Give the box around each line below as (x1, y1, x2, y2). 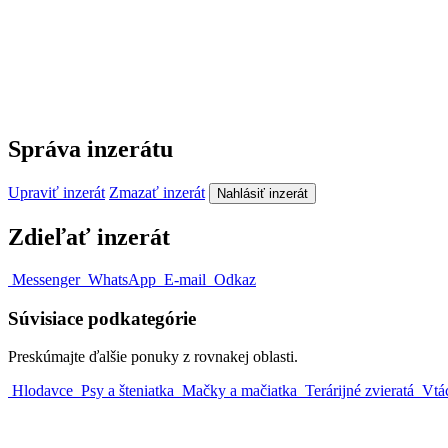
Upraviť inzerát (8, 184, 105, 202)
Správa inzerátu (8, 136, 173, 163)
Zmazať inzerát (109, 184, 205, 202)
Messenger (12, 270, 80, 288)
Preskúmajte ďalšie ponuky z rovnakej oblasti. (8, 348, 298, 366)
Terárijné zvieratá (305, 382, 414, 400)
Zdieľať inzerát (8, 223, 170, 250)
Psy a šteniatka (81, 382, 174, 400)
